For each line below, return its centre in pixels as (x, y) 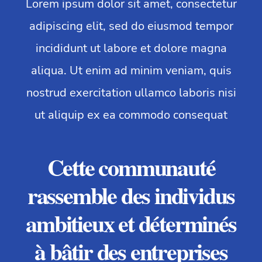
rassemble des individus (131, 195)
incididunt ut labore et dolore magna (131, 49)
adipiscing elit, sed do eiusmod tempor (131, 26)
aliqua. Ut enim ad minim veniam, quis (131, 71)
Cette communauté (131, 167)
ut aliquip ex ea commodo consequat (131, 115)
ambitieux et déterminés (131, 223)
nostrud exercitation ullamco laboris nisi (131, 93)
